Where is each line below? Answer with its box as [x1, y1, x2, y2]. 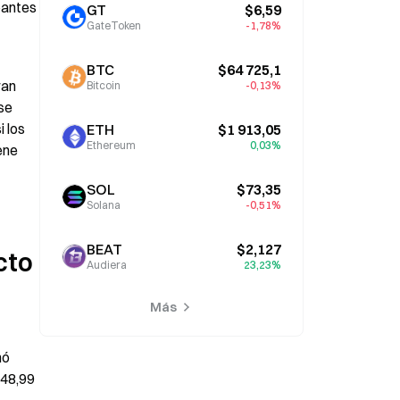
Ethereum [87, 138, 136, 152]
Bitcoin [87, 79, 121, 92]
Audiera [87, 258, 127, 271]
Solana [87, 198, 121, 212]
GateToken [87, 19, 141, 32]
